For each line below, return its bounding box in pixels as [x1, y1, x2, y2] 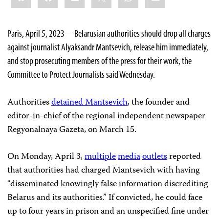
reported [167, 149, 201, 164]
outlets [142, 149, 167, 164]
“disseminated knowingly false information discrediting [7, 176, 208, 192]
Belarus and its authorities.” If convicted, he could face [7, 190, 202, 205]
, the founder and [128, 95, 190, 110]
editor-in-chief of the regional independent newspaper [7, 109, 205, 124]
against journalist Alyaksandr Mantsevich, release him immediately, [7, 40, 208, 53]
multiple [85, 149, 116, 164]
